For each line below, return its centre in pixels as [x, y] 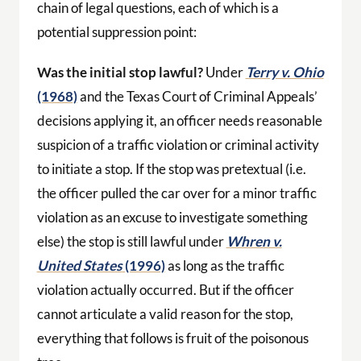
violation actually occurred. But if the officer [165, 289]
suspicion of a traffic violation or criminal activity [178, 144]
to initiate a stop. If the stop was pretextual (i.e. [171, 168]
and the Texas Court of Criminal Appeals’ [197, 96]
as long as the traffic [224, 265]
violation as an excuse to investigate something [172, 217]
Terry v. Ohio [284, 72]
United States [79, 265]
